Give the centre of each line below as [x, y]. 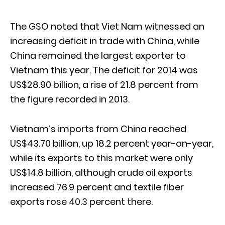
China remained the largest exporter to [98, 55]
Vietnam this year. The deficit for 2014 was [104, 70]
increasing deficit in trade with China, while [105, 41]
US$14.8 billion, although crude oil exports [101, 172]
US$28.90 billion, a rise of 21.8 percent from [104, 84]
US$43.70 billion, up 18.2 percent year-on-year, [112, 143]
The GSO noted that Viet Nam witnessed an [107, 26]
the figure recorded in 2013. [70, 99]
